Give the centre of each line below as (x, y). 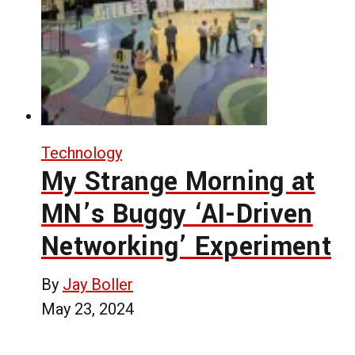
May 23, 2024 (88, 309)
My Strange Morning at (178, 181)
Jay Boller (98, 284)
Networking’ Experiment (187, 246)
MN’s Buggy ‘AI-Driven (177, 214)
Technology (82, 153)
